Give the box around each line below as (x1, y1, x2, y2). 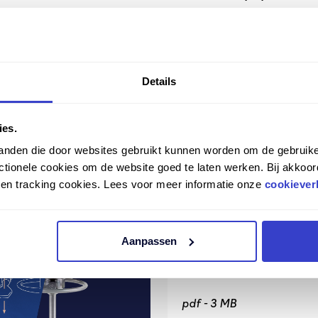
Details (141, 75, 177, 88)
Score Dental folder (182, 254, 307, 268)
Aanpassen (121, 234, 177, 247)
